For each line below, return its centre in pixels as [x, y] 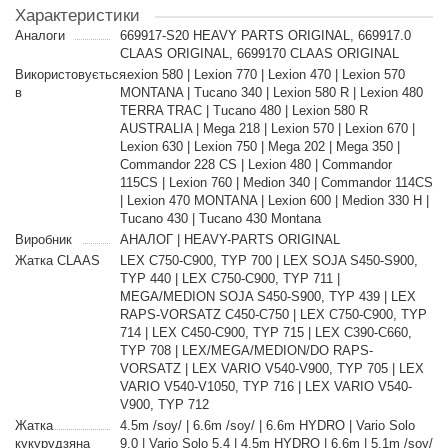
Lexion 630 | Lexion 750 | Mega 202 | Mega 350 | [259, 146]
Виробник [43, 239]
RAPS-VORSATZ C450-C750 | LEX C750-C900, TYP [273, 314]
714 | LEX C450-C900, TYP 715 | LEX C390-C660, [265, 332]
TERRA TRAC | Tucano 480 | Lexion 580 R [243, 110]
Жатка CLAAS [57, 260]
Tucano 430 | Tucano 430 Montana [220, 218]
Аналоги [40, 35]
